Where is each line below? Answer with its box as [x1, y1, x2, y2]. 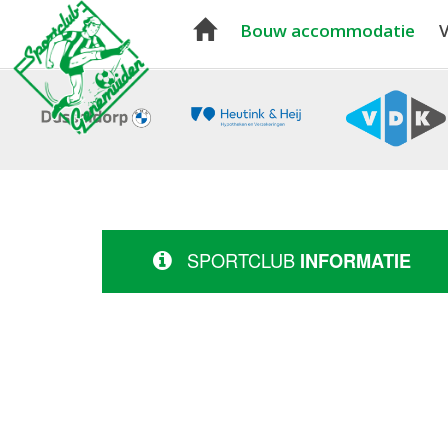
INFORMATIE [300, 248, 411, 274]
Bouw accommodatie [240, 19, 415, 43]
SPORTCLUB [182, 247, 300, 273]
